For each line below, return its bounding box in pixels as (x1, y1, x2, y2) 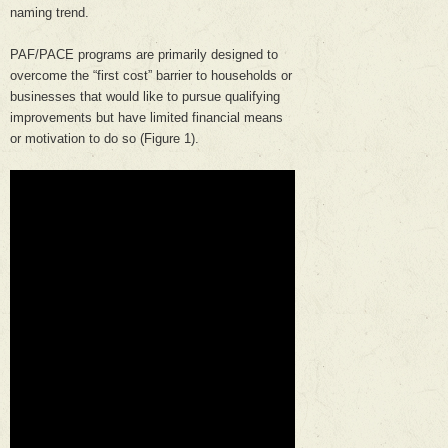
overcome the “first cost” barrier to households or (10, 68, 292, 84)
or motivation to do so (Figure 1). (10, 131, 199, 147)
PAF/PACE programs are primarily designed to (10, 47, 278, 63)
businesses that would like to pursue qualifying (10, 89, 280, 105)
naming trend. (10, 5, 89, 21)
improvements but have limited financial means (10, 110, 283, 126)
